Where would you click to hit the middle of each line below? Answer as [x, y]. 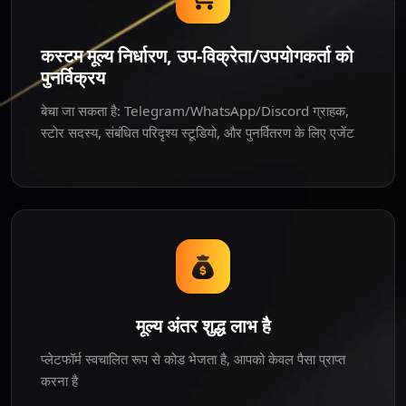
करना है [59, 381]
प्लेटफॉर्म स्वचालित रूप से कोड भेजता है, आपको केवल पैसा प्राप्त [193, 359]
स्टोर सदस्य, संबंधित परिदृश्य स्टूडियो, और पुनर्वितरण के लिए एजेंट [198, 132]
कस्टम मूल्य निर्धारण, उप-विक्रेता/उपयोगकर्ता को [197, 56]
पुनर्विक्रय [73, 77]
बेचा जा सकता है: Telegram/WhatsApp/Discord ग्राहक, [195, 111]
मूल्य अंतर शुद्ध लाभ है [203, 326]
